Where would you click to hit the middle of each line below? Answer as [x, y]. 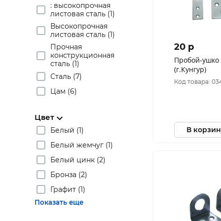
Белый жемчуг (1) [82, 145]
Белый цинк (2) [78, 160]
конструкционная [82, 55]
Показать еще [59, 202]
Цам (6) [64, 91]
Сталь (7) [66, 76]
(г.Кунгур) [190, 69]
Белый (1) [67, 130]
